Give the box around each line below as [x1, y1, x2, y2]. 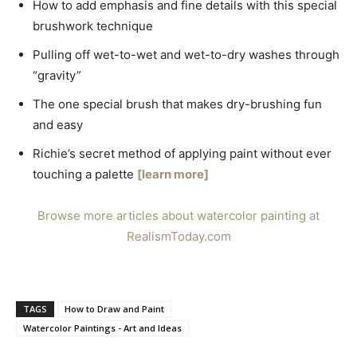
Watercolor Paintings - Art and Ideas [23, 322, 182, 335]
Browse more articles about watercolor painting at [37, 208, 320, 224]
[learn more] [137, 167, 209, 182]
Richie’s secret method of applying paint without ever [33, 146, 331, 162]
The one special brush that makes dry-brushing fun [33, 96, 322, 112]
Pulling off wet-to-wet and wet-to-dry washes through [33, 47, 339, 63]
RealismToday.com [126, 229, 231, 245]
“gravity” [33, 68, 81, 84]
